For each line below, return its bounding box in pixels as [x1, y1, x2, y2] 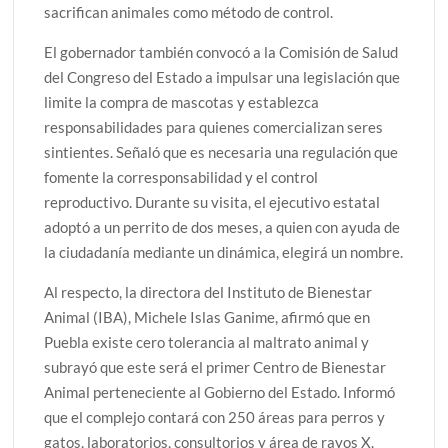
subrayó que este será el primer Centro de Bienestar [44, 357, 387, 376]
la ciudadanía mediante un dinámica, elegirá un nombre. [44, 242, 404, 261]
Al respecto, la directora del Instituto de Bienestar [44, 282, 373, 301]
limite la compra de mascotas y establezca [44, 92, 320, 111]
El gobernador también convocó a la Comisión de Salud [44, 42, 399, 61]
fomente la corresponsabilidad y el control [44, 167, 319, 186]
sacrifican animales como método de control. [44, 2, 334, 21]
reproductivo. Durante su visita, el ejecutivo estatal [44, 192, 381, 211]
